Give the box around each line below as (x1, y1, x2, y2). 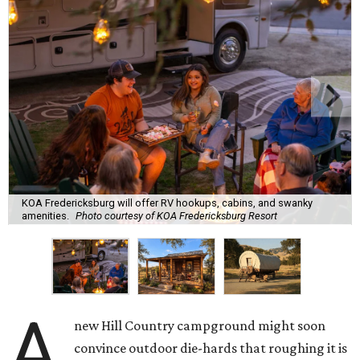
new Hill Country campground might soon (74, 317, 326, 334)
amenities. (22, 209, 69, 222)
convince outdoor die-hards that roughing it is (74, 340, 348, 357)
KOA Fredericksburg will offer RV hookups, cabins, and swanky (22, 196, 313, 209)
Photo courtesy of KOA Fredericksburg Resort (76, 209, 277, 222)
